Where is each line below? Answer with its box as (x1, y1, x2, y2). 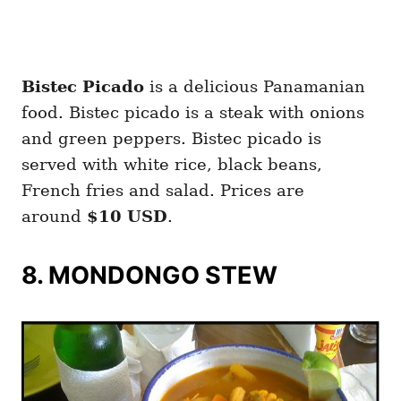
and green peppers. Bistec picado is (21, 128, 321, 148)
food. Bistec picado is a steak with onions (21, 102, 364, 122)
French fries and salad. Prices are (21, 180, 304, 200)
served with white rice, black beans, (21, 154, 322, 174)
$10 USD (87, 206, 167, 226)
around (21, 206, 87, 226)
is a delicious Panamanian (149, 76, 365, 96)
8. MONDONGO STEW (21, 260, 277, 290)
